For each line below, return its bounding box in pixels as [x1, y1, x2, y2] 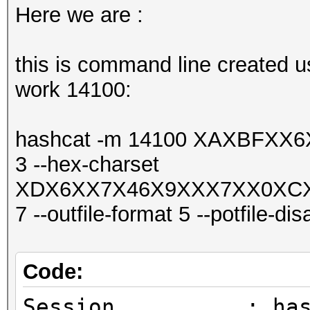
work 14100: [15, 77, 131, 102]
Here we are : [15, 3, 143, 27]
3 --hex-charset [15, 152, 159, 176]
